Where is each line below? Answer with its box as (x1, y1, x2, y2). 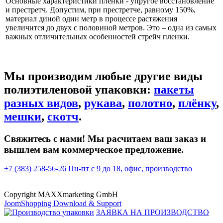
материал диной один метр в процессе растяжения (5, 14, 177, 23)
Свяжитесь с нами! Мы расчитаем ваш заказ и (4, 133, 206, 144)
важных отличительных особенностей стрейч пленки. (5, 32, 190, 41)
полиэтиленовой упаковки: (4, 83, 154, 96)
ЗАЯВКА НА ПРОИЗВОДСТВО (96, 208, 209, 217)
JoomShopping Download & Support (4, 199, 121, 208)
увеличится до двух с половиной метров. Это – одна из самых (5, 23, 217, 32)
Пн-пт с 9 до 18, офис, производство (68, 164, 192, 173)
